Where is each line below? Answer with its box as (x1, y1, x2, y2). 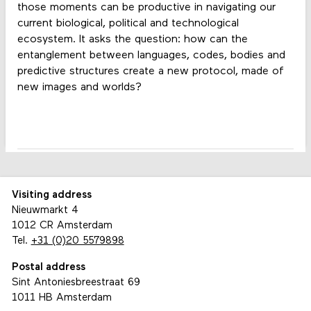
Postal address (11, 262, 85, 273)
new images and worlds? (17, 82, 142, 94)
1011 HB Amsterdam (11, 292, 112, 303)
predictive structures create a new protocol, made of (17, 66, 284, 78)
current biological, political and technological (17, 18, 239, 30)
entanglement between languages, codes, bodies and (17, 50, 285, 62)
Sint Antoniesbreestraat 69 (11, 277, 140, 288)
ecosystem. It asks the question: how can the (17, 34, 248, 46)
